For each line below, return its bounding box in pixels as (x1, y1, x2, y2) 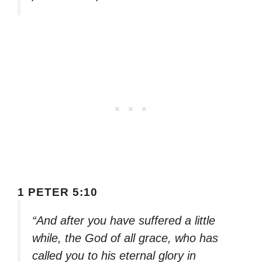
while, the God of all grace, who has (32, 232, 218, 245)
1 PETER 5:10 (18, 186, 98, 199)
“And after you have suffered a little (32, 214, 215, 227)
